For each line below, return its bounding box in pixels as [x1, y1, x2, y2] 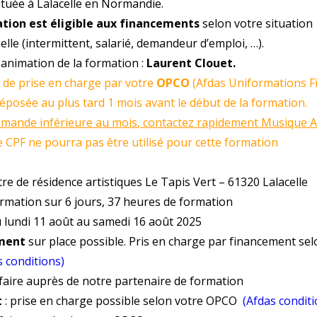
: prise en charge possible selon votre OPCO [2, 293, 243, 309]
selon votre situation [200, 16, 313, 31]
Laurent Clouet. [146, 55, 239, 71]
